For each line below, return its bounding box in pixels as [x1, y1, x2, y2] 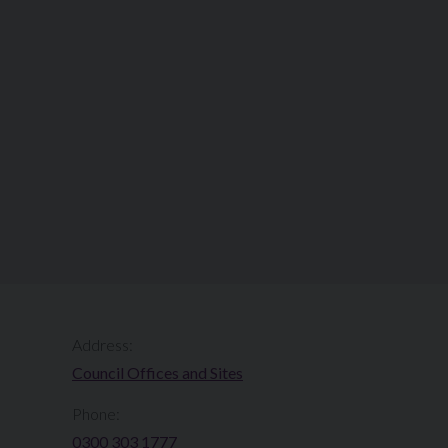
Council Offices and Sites [72, 362, 243, 382]
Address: [72, 334, 133, 354]
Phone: [72, 403, 120, 423]
